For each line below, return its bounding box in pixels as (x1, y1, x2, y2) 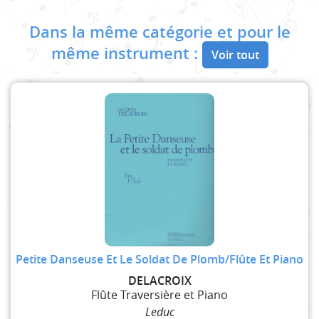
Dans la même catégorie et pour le (28, 21, 291, 43)
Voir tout (211, 47, 259, 63)
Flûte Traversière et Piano (91, 287, 228, 303)
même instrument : (51, 43, 202, 65)
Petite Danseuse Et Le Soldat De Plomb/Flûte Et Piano (16, 251, 303, 268)
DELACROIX (127, 273, 192, 289)
